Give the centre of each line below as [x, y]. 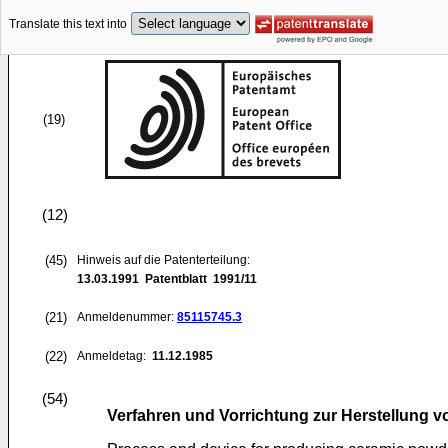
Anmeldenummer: [127, 317]
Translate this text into [68, 24]
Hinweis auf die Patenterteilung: [163, 260]
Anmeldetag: [113, 356]
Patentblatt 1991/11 [198, 279]
